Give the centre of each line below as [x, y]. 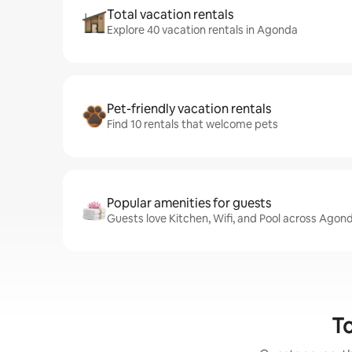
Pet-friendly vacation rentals [189, 109]
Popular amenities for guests [189, 203]
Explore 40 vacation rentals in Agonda [202, 30]
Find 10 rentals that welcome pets [192, 124]
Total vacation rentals [170, 15]
